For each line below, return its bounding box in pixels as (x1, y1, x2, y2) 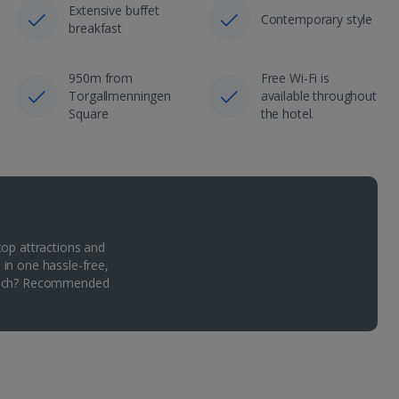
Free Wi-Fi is (260, 69, 330, 86)
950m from (69, 69, 134, 86)
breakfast (69, 19, 123, 37)
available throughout (260, 86, 377, 104)
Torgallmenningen (69, 86, 172, 104)
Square (69, 104, 109, 122)
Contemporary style (260, 10, 373, 28)
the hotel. (260, 104, 314, 122)
